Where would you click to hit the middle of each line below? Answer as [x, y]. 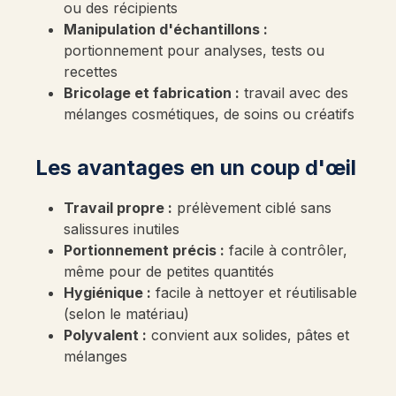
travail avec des [294, 93]
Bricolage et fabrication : [152, 93]
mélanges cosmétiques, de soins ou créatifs [209, 114]
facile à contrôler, [286, 250]
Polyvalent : [105, 335]
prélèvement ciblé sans [252, 208]
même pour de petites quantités [169, 271]
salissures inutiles [122, 229]
